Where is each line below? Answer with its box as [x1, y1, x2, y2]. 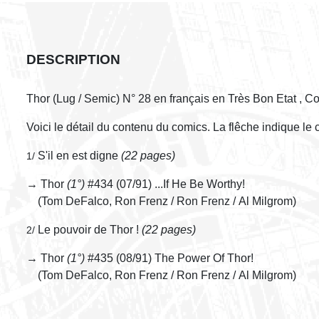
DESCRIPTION [26, 51, 120, 67]
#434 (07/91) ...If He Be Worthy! [85, 177, 245, 190]
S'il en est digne [35, 149, 121, 162]
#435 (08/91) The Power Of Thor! [85, 251, 253, 264]
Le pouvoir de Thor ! [35, 223, 142, 236]
